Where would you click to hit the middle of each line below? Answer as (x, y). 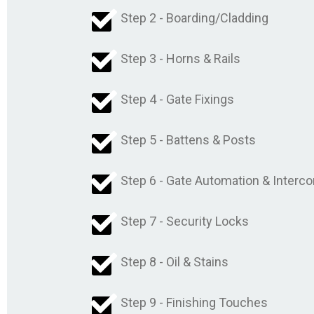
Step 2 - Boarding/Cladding (194, 18)
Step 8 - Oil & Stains (175, 261)
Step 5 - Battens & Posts (188, 139)
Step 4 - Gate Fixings (177, 99)
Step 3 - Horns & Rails (180, 58)
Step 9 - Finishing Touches (194, 302)
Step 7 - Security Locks (185, 221)
